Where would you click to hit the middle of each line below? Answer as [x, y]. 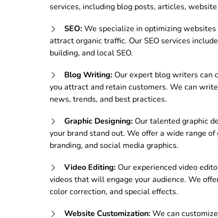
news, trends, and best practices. [108, 99]
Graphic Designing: [99, 121]
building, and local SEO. [91, 53]
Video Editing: [90, 167]
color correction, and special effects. [114, 191]
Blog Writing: [88, 75]
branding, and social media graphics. [114, 145]
